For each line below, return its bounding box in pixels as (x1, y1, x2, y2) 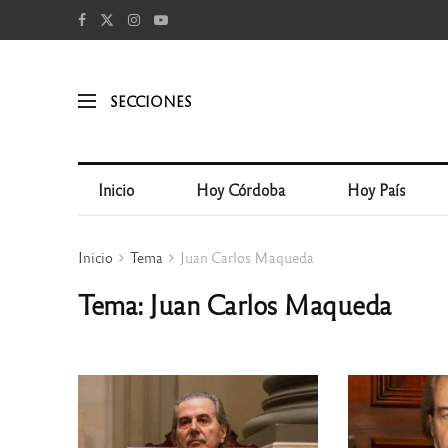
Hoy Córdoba (196, 180, 286, 199)
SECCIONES (109, 91, 192, 110)
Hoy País (347, 180, 407, 199)
